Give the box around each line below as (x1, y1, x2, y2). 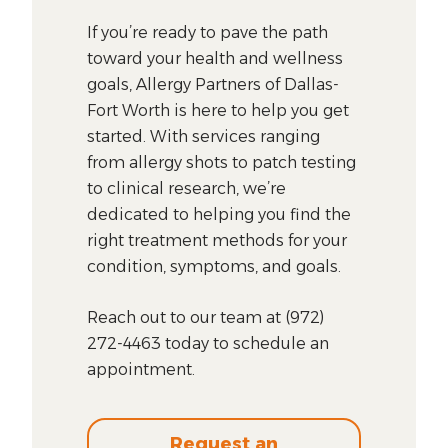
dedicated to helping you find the (87, 204, 352, 224)
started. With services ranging (87, 126, 321, 146)
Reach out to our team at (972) (87, 307, 325, 327)
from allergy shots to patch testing (87, 152, 357, 172)
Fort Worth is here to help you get (87, 100, 350, 120)
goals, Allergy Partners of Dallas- (87, 74, 340, 94)
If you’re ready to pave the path (87, 22, 329, 42)
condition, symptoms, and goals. (87, 256, 342, 276)
